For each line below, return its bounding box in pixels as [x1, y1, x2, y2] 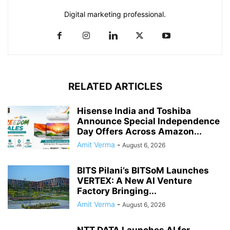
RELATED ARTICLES [68, 81, 162, 93]
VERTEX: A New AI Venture [77, 176, 192, 186]
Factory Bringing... [77, 186, 157, 197]
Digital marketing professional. [64, 10, 166, 19]
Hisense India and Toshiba [77, 106, 191, 117]
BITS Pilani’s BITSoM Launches [77, 165, 209, 176]
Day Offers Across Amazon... [77, 126, 202, 137]
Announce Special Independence [77, 116, 220, 127]
